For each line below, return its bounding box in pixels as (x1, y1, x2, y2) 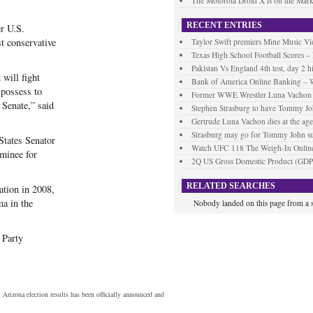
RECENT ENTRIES (187, 21, 262, 29)
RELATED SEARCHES (187, 182, 275, 190)
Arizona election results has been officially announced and (3, 289, 164, 299)
